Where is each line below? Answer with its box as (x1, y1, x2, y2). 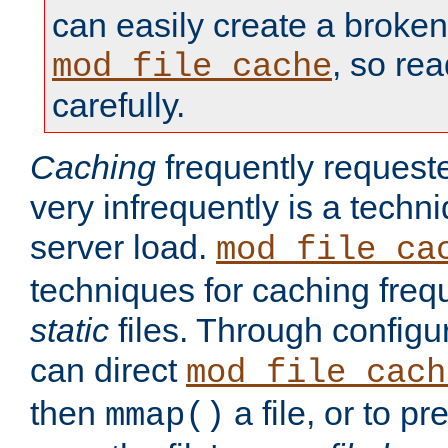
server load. (30, 228, 216, 267)
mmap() (105, 397, 225, 436)
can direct (30, 351, 186, 390)
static (30, 311, 109, 350)
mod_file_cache (52, 48, 332, 87)
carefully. (52, 86, 185, 125)
